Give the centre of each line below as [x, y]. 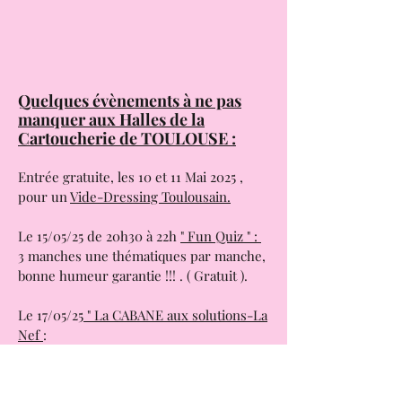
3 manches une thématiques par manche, [142, 256]
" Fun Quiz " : [221, 236]
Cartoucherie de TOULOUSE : [127, 138]
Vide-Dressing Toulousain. [150, 197]
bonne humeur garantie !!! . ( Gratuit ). [133, 275]
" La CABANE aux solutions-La [175, 315]
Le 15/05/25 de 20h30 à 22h [99, 236]
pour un [44, 197]
